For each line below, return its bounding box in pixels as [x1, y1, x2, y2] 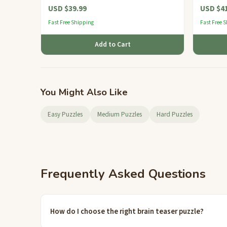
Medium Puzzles [97, 109, 142, 119]
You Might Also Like [41, 85, 128, 98]
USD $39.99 [48, 3, 87, 14]
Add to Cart [94, 40, 131, 50]
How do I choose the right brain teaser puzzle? [50, 206, 204, 217]
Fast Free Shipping [48, 18, 94, 27]
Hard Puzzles [156, 109, 193, 119]
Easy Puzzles [48, 109, 83, 119]
